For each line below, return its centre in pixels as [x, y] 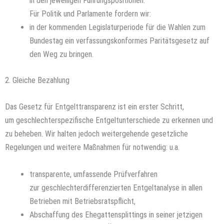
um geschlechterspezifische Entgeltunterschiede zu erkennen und [109, 120]
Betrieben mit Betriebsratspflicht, [83, 201]
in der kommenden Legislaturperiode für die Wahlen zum [118, 27]
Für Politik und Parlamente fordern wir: [90, 14]
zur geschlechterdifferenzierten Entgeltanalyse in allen [116, 187]
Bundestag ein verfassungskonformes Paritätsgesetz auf [120, 41]
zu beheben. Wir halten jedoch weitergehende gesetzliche [96, 134]
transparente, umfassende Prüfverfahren [94, 174]
